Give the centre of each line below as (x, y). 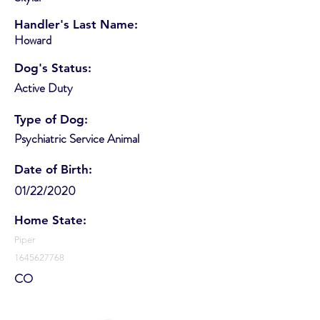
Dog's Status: (53, 67)
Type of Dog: (51, 119)
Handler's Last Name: (76, 24)
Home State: (50, 220)
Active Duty (44, 87)
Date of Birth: (53, 169)
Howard (33, 40)
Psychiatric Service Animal (77, 138)
